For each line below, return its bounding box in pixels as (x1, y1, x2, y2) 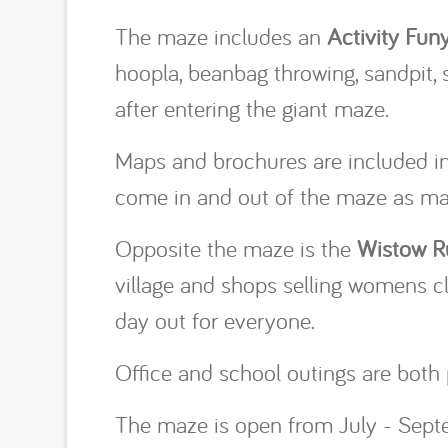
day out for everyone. (115, 304, 323, 335)
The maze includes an (115, 20, 328, 51)
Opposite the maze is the (115, 232, 358, 263)
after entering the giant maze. (115, 92, 390, 123)
